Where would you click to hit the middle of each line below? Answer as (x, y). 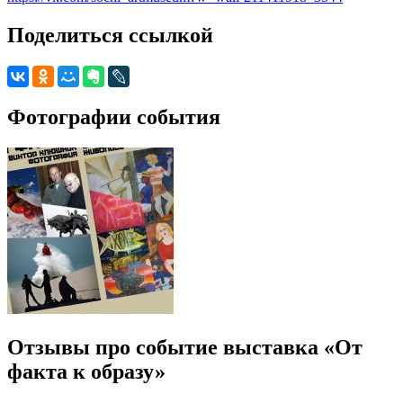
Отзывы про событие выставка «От (185, 347)
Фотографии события (114, 116)
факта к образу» (86, 371)
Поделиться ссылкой (110, 35)
